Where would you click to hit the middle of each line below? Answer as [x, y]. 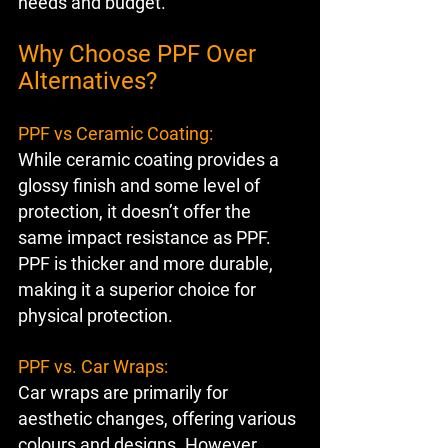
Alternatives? [87, 81]
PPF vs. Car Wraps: [93, 367]
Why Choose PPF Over [140, 54]
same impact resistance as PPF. [146, 238]
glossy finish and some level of [141, 186]
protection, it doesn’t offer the [136, 212]
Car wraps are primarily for [125, 393]
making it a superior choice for [139, 290]
